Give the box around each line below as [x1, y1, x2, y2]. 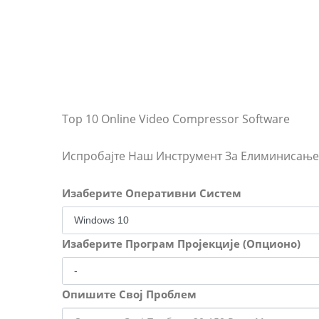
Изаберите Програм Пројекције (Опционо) [62, 236, 300, 251]
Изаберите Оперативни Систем [62, 186, 241, 200]
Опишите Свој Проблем [62, 287, 197, 301]
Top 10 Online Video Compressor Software [62, 111, 290, 127]
